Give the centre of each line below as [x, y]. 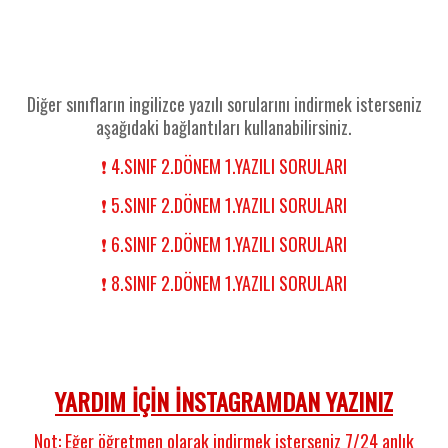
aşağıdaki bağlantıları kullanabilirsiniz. [224, 127]
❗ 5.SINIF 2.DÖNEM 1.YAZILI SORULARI [224, 205]
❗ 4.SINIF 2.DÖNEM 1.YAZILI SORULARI [224, 166]
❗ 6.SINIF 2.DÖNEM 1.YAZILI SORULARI [224, 244]
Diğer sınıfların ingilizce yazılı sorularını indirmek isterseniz [224, 104]
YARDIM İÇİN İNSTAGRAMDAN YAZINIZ [224, 401]
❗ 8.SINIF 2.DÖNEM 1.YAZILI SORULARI [224, 283]
